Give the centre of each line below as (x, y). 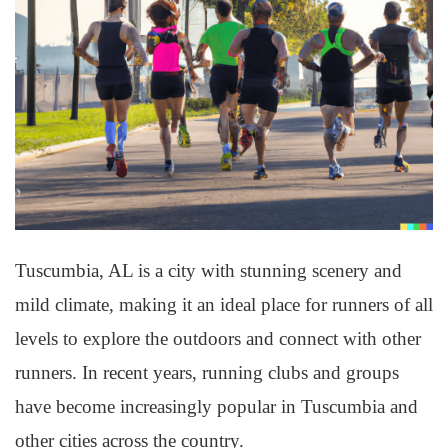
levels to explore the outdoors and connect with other (218, 338)
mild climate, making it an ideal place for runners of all (224, 304)
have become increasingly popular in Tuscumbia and (216, 406)
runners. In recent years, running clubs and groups (207, 372)
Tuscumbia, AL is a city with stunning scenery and (208, 270)
